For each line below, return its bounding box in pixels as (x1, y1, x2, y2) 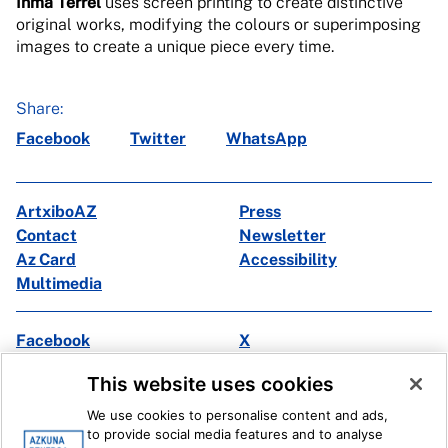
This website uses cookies (87, 372, 335, 396)
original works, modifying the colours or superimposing (16, 15, 421, 34)
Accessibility (239, 250, 337, 269)
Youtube (239, 355, 301, 374)
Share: (16, 99, 63, 118)
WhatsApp (226, 129, 307, 148)
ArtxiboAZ (16, 202, 97, 221)
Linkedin (16, 379, 79, 398)
